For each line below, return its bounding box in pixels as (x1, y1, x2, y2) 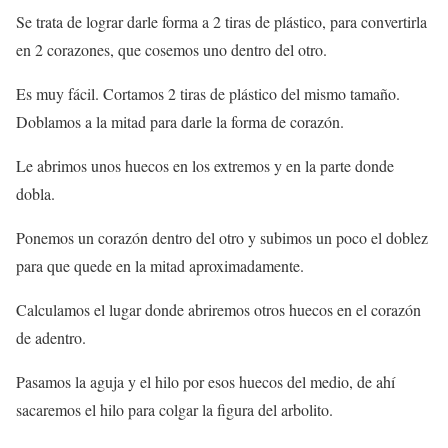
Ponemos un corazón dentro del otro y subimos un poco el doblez (16, 227, 428, 249)
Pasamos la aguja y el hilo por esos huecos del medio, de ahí (16, 371, 395, 393)
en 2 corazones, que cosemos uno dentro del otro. (16, 39, 327, 61)
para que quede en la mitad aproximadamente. (16, 255, 304, 277)
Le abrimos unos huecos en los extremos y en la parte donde (16, 155, 394, 177)
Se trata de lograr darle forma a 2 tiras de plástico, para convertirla (16, 11, 427, 33)
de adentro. (16, 327, 86, 349)
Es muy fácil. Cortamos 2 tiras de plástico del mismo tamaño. (16, 83, 400, 105)
